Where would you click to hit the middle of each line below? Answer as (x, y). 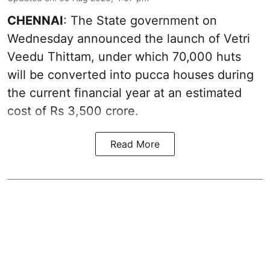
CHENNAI (35, 21)
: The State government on (140, 21)
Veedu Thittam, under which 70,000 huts (124, 57)
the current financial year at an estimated (124, 93)
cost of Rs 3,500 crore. (73, 111)
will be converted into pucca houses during (130, 75)
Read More (135, 144)
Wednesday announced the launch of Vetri (129, 39)
